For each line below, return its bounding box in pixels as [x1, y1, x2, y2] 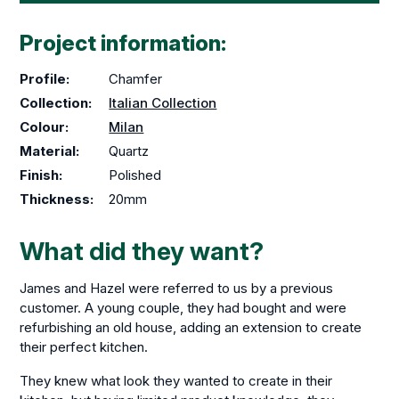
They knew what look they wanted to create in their [20, 372, 333, 390]
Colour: [20, 118, 69, 136]
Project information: [20, 30, 227, 57]
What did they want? [20, 236, 265, 267]
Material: [20, 142, 80, 160]
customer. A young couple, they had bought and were [20, 299, 347, 317]
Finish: [20, 167, 63, 184]
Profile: [20, 70, 70, 88]
